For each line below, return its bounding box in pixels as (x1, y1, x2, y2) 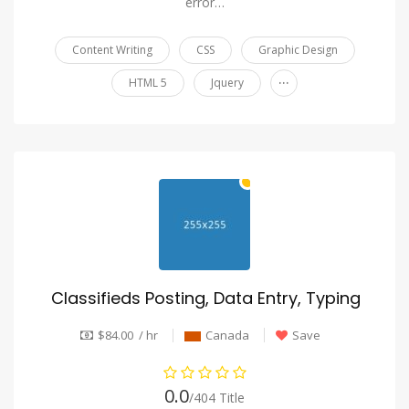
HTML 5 (129, 75, 167, 91)
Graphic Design (257, 42, 338, 58)
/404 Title (189, 389, 245, 407)
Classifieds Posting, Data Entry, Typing (50, 287, 361, 310)
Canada (204, 326, 249, 343)
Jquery (211, 75, 244, 91)
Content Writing (71, 42, 152, 58)
